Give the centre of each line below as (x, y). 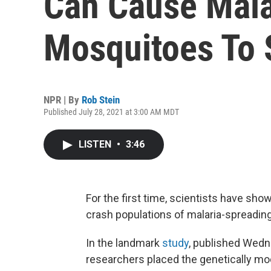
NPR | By (63, 100)
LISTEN (96, 144)
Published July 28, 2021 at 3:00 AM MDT (111, 112)
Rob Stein (101, 100)
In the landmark (124, 243)
